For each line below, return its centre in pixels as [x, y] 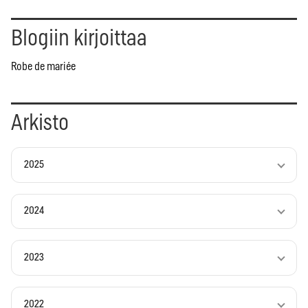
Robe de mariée [43, 66]
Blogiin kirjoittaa [79, 38]
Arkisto [40, 123]
